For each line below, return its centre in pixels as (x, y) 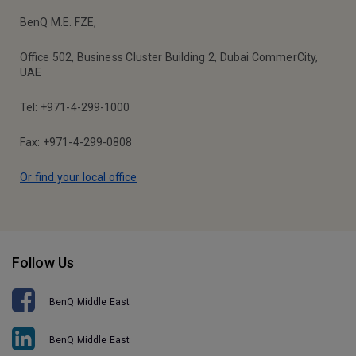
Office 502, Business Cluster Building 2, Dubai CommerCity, (169, 58)
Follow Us (43, 263)
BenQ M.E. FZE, (58, 23)
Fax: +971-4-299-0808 (76, 143)
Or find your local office (79, 178)
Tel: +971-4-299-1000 (75, 108)
